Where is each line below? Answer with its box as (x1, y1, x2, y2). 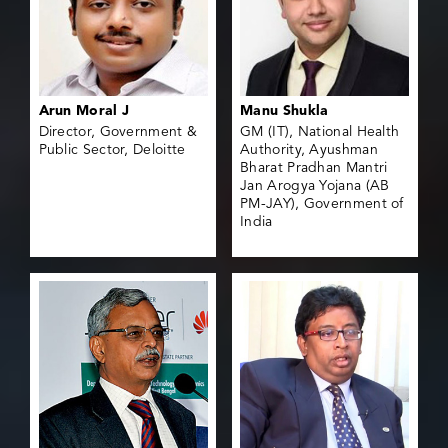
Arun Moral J (38, 104, 130, 119)
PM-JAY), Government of (240, 197, 404, 212)
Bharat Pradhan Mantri (240, 161, 388, 176)
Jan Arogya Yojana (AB (240, 179, 390, 194)
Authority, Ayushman (240, 143, 378, 158)
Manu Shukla (240, 104, 329, 119)
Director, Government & (38, 125, 198, 140)
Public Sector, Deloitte (38, 143, 186, 158)
